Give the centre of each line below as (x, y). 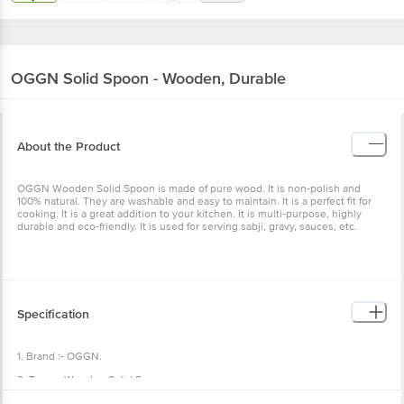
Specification (53, 314)
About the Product (69, 146)
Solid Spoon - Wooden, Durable (174, 78)
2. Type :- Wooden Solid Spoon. (93, 380)
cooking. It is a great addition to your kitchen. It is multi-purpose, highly (189, 214)
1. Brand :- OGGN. (60, 356)
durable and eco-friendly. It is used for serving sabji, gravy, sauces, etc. (187, 226)
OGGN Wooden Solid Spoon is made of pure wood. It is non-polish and (189, 188)
